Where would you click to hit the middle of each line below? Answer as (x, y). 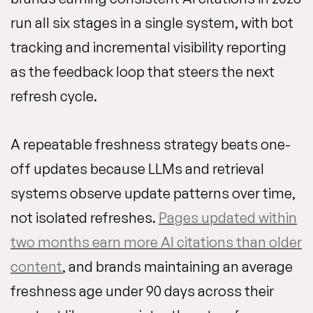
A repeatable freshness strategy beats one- (151, 145)
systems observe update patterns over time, (153, 194)
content (36, 267)
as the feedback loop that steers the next (143, 72)
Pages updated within (228, 218)
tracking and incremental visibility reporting (148, 48)
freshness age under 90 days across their (142, 291)
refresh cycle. (54, 96)
